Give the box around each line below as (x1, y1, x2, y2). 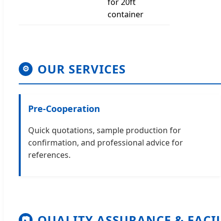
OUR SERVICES (37, 60, 126, 77)
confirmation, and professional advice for (28, 137, 183, 148)
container (108, 8, 144, 20)
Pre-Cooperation (28, 102, 100, 114)
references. (28, 149, 71, 160)
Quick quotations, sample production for (28, 124, 181, 136)
